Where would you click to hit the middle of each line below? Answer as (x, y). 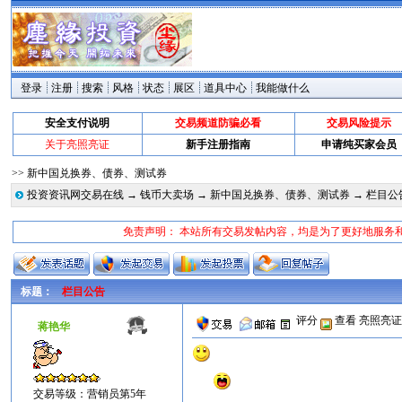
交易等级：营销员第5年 (90, 394)
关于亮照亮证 (77, 144)
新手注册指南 (218, 144)
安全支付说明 (77, 123)
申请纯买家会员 (359, 144)
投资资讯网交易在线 (76, 195)
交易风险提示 (359, 123)
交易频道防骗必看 (218, 123)
